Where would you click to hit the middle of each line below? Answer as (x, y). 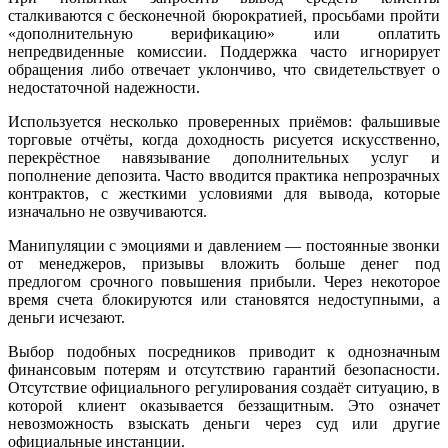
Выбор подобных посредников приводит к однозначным (224, 352)
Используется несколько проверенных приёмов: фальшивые (224, 122)
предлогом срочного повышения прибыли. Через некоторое (224, 282)
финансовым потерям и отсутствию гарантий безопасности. (224, 370)
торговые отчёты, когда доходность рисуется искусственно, (224, 140)
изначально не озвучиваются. (107, 212)
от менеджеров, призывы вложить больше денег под (224, 264)
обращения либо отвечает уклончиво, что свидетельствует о (224, 70)
